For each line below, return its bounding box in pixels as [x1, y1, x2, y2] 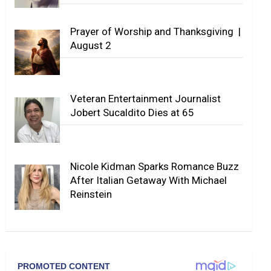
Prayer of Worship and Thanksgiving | [70, 25, 241, 38]
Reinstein [70, 188, 113, 200]
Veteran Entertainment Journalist [70, 93, 221, 105]
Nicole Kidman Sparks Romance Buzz [70, 160, 240, 172]
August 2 [70, 39, 112, 51]
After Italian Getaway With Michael [70, 174, 227, 186]
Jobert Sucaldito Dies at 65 [70, 106, 195, 119]
